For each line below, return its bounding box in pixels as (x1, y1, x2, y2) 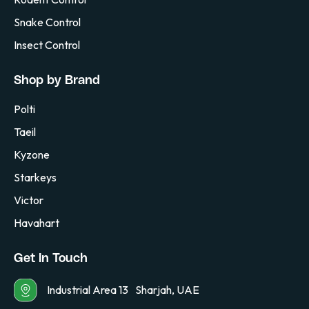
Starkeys (14, 170, 57, 184)
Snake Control (14, 14, 81, 29)
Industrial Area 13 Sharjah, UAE (46, 283, 199, 297)
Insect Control (14, 37, 80, 52)
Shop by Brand (14, 74, 100, 87)
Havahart (14, 215, 59, 230)
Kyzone (14, 147, 50, 161)
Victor (14, 192, 43, 207)
